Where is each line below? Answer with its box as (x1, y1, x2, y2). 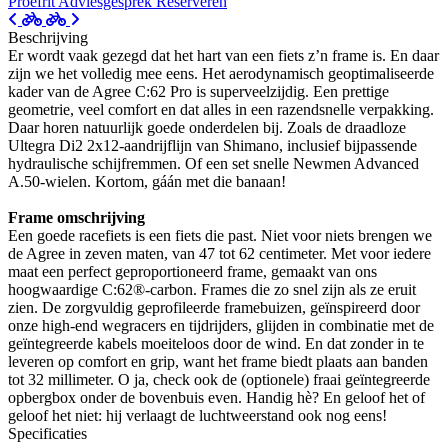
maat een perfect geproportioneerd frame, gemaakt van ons (8, 262, 377, 280)
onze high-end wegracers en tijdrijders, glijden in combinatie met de (8, 316, 434, 334)
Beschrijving (8, 28, 88, 46)
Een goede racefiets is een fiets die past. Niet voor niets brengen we (8, 226, 432, 244)
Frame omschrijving (8, 208, 145, 226)
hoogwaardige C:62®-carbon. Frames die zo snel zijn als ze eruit (8, 280, 416, 298)
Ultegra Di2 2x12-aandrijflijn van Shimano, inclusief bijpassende (8, 136, 417, 154)
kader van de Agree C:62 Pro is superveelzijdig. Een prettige (8, 82, 389, 100)
